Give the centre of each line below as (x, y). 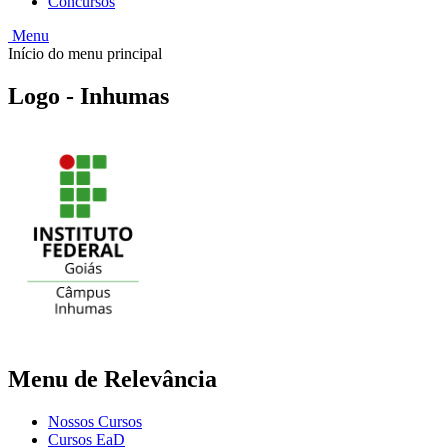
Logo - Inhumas (88, 96)
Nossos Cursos (95, 422)
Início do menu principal (85, 54)
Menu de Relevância (112, 379)
